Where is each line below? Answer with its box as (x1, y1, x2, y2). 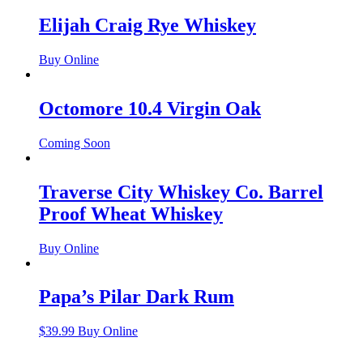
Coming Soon (39, 135, 110, 150)
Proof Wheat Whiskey (39, 203, 223, 224)
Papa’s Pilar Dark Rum (39, 286, 234, 308)
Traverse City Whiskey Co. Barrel (39, 181, 323, 203)
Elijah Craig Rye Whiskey (39, 15, 256, 36)
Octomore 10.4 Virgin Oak (39, 97, 261, 119)
